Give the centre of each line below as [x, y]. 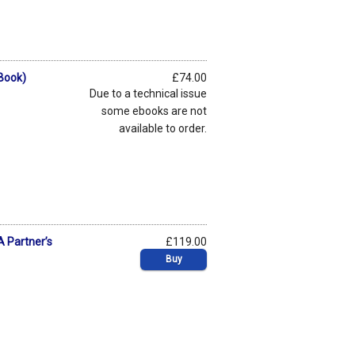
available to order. [163, 128]
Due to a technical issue [148, 93]
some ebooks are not [154, 111]
